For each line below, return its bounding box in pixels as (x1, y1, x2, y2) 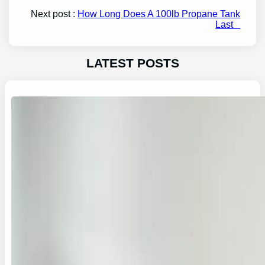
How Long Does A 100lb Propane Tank (77, 8, 241, 19)
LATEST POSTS (86, 56, 179, 70)
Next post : (31, 8, 78, 19)
